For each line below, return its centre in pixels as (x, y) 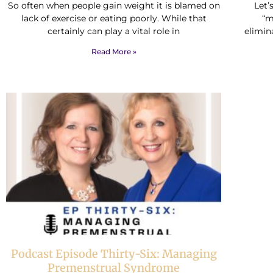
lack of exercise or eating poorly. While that (114, 18)
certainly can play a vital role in (114, 31)
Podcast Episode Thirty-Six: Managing (114, 254)
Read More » (114, 51)
